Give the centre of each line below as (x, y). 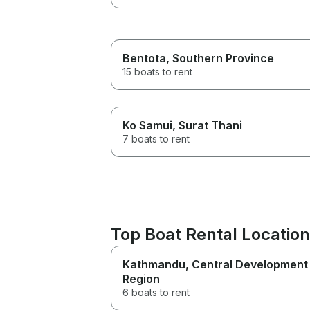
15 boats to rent (157, 71)
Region (141, 279)
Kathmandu (154, 264)
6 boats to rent (156, 292)
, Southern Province (220, 58)
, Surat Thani (207, 125)
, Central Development (247, 264)
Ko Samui (147, 125)
